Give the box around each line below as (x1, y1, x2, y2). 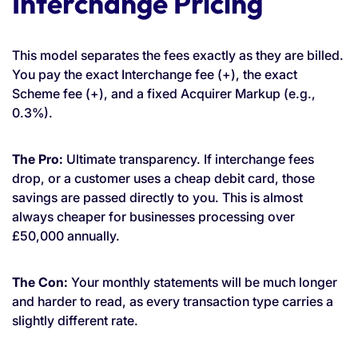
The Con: (12, 273, 68, 290)
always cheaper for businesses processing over (12, 208, 295, 225)
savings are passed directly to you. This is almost (12, 189, 303, 205)
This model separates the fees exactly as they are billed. (12, 46, 344, 63)
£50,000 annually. (12, 227, 120, 244)
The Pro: (12, 150, 63, 167)
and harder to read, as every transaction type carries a (12, 292, 333, 309)
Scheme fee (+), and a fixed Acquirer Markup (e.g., (12, 85, 316, 101)
